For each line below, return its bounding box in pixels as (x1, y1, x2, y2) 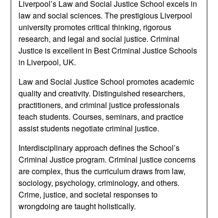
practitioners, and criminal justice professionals (18, 99, 180, 110)
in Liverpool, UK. (18, 56, 76, 68)
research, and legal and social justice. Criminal (18, 33, 180, 44)
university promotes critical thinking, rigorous (18, 21, 172, 33)
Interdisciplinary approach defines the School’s (18, 142, 180, 153)
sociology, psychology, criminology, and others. (18, 177, 180, 188)
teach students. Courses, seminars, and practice (18, 111, 184, 122)
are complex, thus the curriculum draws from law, (18, 165, 186, 177)
